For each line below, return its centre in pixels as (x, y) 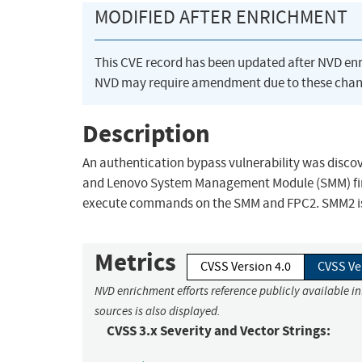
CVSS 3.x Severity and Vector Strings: (219, 331)
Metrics (135, 263)
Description (146, 133)
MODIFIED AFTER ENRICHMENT (221, 17)
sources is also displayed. (158, 311)
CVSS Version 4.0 (246, 267)
